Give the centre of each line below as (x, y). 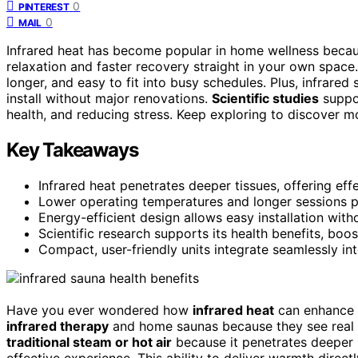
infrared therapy (58, 326)
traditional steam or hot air (89, 342)
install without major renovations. (109, 98)
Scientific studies (265, 98)
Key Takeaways (72, 149)
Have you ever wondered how (99, 310)
